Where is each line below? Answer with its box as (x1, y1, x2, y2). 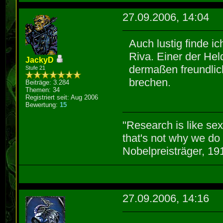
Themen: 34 (25, 86, 60, 94)
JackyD (25, 56, 54, 65)
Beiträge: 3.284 (25, 79, 70, 87)
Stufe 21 (25, 65, 46, 71)
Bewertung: (25, 101, 60, 109)
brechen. (129, 76, 171, 89)
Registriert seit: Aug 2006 (25, 94, 99, 102)
